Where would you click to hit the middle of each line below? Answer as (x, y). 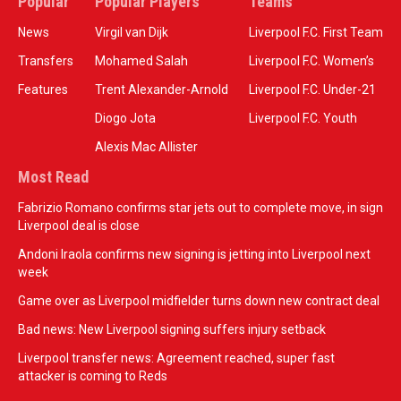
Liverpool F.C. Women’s (311, 60)
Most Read (53, 176)
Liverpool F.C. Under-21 (312, 89)
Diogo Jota (125, 118)
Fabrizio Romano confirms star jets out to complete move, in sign (200, 207)
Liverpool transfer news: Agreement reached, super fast (176, 358)
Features (43, 89)
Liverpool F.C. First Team (316, 32)
